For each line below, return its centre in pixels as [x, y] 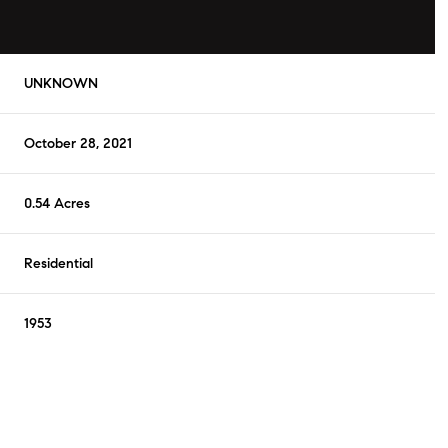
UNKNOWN [61, 84]
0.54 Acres [57, 204]
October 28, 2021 [78, 144]
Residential [59, 264]
